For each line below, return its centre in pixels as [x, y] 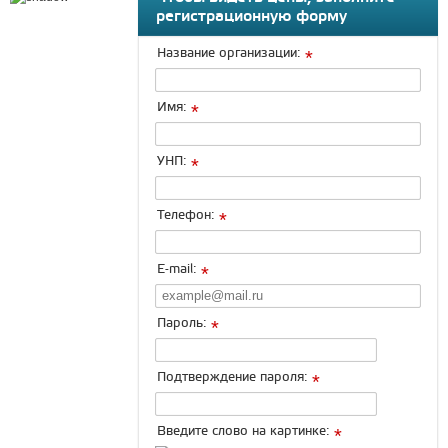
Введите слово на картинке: [243, 431]
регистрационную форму [251, 16]
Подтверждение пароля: [232, 377]
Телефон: [186, 215]
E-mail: [177, 269]
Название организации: [229, 53]
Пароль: [182, 323]
